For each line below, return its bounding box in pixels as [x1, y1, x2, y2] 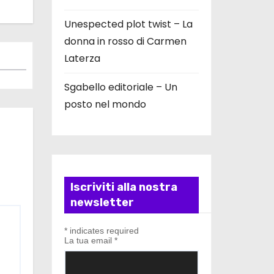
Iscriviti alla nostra [70, 180, 177, 194]
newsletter [70, 195, 134, 209]
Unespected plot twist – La [64, 17, 193, 31]
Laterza [64, 51, 100, 65]
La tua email [64, 235, 114, 245]
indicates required [67, 225, 139, 235]
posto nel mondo [64, 97, 146, 111]
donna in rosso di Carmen [64, 34, 187, 48]
